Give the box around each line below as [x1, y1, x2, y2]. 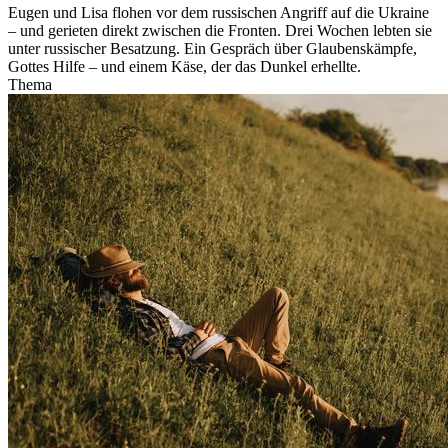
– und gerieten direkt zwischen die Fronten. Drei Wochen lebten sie [8, 22, 432, 40]
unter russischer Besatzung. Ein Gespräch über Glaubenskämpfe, [8, 40, 417, 58]
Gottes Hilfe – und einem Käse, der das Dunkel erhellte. [8, 58, 361, 76]
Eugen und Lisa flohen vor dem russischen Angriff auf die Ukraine [8, 4, 429, 22]
